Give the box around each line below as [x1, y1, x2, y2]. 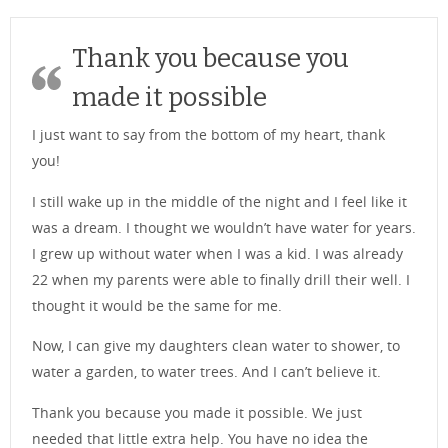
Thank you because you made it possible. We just [32, 402, 362, 422]
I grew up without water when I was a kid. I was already [32, 243, 403, 263]
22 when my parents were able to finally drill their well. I [32, 269, 410, 289]
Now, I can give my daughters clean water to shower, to [32, 336, 400, 356]
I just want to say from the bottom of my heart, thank [32, 125, 385, 145]
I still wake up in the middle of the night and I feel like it [32, 191, 407, 211]
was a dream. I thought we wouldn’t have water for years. [32, 217, 416, 237]
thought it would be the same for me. [32, 295, 282, 315]
